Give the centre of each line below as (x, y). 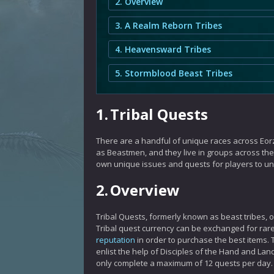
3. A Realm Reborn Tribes (168, 25)
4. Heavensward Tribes (163, 49)
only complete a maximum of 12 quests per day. (184, 263)
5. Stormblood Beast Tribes (174, 73)
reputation (116, 240)
